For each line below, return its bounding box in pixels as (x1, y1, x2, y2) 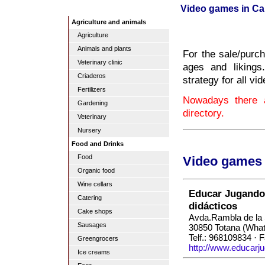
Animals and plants (77, 45, 131, 52)
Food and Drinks (72, 140, 124, 147)
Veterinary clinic (77, 59, 122, 66)
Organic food (77, 167, 115, 174)
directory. (183, 107, 224, 119)
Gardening (77, 99, 108, 106)
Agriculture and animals (72, 18, 146, 25)
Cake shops (77, 208, 112, 215)
